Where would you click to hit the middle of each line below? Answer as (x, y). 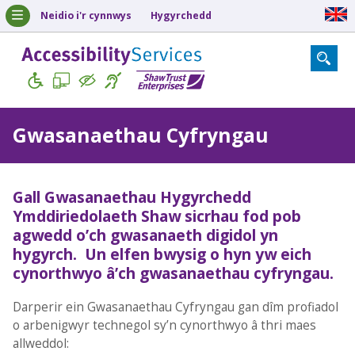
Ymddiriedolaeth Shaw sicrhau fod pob (157, 216)
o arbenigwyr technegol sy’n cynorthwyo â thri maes (164, 326)
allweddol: (40, 344)
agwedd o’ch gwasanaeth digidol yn (145, 235)
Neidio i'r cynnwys (86, 15)
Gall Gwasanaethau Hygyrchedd (132, 197)
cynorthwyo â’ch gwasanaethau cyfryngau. (173, 273)
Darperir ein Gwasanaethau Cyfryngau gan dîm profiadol (175, 307)
